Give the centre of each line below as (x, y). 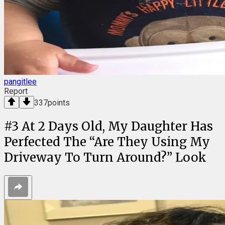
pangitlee (20, 82)
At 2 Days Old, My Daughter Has (117, 127)
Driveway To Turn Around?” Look (105, 158)
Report (16, 91)
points (59, 103)
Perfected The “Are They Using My (107, 142)
